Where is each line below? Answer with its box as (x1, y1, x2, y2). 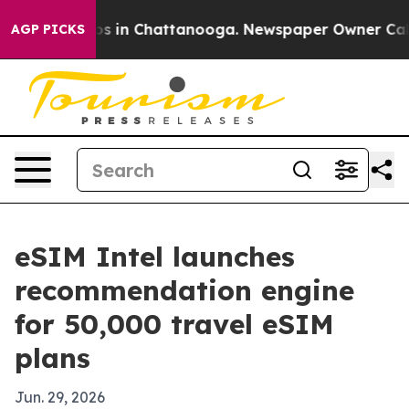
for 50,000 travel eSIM (15, 307, 334, 341)
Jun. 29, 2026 (15, 388, 105, 406)
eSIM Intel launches (15, 239, 295, 274)
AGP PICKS (11, 21, 85, 37)
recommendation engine (15, 273, 354, 308)
